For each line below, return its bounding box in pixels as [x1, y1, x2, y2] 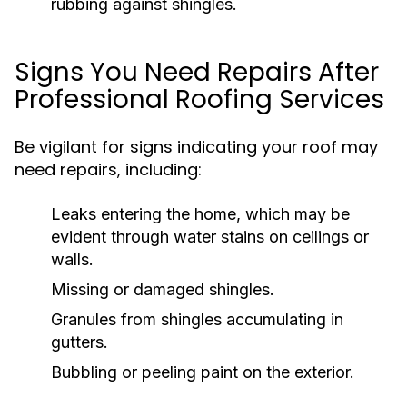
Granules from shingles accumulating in [51, 310, 343, 329]
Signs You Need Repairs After [15, 55, 379, 90]
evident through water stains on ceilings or [51, 227, 369, 246]
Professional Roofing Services [15, 82, 384, 117]
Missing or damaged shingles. [51, 280, 274, 299]
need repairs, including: [15, 158, 202, 181]
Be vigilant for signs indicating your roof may [15, 135, 378, 158]
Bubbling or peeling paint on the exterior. [51, 362, 354, 382]
